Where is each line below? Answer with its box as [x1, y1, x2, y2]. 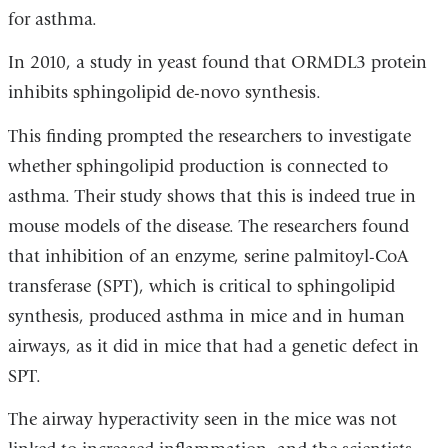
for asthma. [7, 8, 97, 30]
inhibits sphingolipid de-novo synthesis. [7, 82, 321, 104]
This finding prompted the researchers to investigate [7, 125, 411, 147]
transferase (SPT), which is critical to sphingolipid [7, 275, 395, 297]
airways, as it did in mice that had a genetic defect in [7, 335, 419, 357]
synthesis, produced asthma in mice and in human [7, 305, 405, 327]
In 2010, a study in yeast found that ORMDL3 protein [7, 52, 427, 74]
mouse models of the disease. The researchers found [7, 215, 409, 237]
